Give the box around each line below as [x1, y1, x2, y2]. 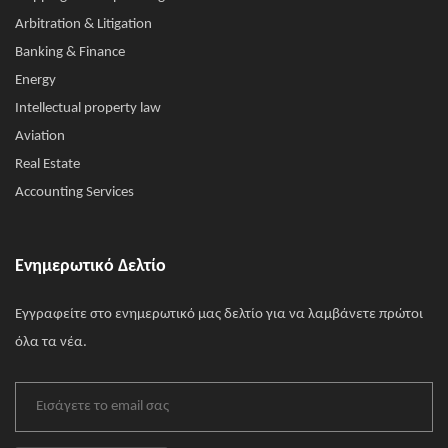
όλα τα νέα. [15, 334, 87, 350]
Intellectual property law [15, 100, 161, 116]
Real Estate [15, 156, 80, 172]
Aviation [15, 128, 65, 144]
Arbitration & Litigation [15, 16, 152, 32]
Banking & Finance [15, 44, 125, 60]
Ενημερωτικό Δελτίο [15, 256, 166, 276]
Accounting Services [15, 184, 134, 200]
